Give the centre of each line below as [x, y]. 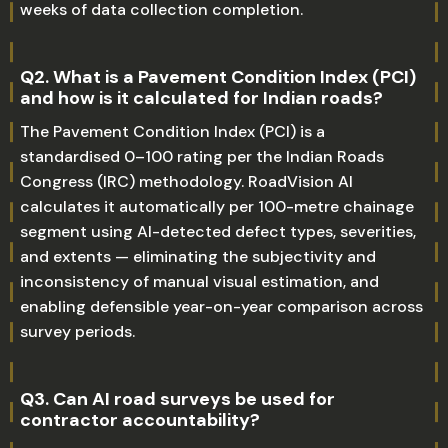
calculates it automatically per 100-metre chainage [217, 206]
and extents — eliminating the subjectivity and [198, 256]
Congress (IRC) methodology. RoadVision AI [186, 181]
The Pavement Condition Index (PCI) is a [172, 131]
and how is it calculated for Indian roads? [201, 98]
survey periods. [77, 331]
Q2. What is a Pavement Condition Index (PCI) [218, 77]
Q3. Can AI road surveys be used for [177, 399]
